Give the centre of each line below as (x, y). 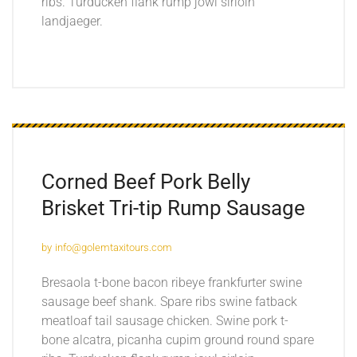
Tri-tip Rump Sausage (207, 208)
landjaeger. (72, 21)
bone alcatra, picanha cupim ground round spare (178, 339)
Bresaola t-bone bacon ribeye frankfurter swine (172, 282)
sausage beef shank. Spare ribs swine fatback (169, 301)
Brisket (75, 208)
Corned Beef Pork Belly (146, 182)
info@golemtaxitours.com (114, 247)
